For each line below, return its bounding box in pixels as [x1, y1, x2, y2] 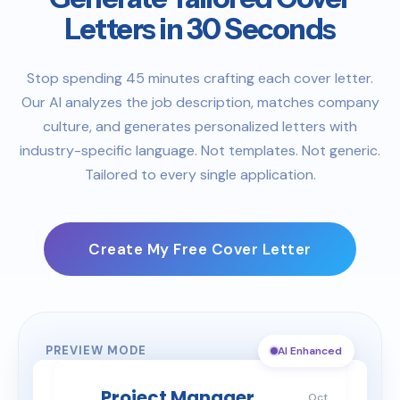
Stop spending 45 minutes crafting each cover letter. [27, 68, 373, 87]
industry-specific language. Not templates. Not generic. [20, 140, 380, 160]
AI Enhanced [278, 343, 342, 358]
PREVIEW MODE [46, 342, 146, 358]
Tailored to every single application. [84, 164, 316, 184]
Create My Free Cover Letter [88, 238, 312, 259]
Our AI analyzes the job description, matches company [21, 92, 379, 112]
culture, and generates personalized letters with [43, 116, 357, 136]
